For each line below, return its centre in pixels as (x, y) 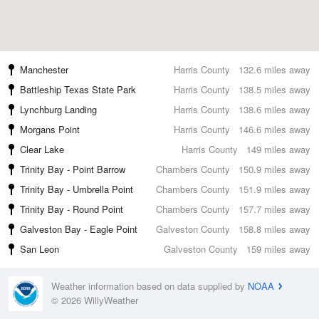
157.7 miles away (274, 209)
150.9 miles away (274, 169)
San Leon (40, 249)
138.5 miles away (274, 89)
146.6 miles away (274, 129)
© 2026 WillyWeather (95, 300)
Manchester (44, 69)
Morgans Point (50, 129)
